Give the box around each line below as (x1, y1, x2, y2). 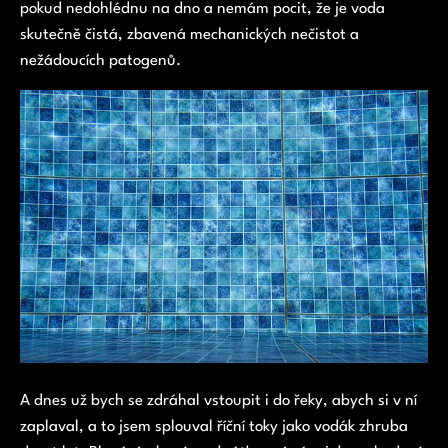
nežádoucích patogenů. (20, 52, 181, 69)
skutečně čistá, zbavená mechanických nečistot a (20, 26, 359, 43)
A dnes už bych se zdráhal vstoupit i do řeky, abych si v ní (20, 393, 417, 410)
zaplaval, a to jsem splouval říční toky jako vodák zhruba (20, 419, 408, 436)
